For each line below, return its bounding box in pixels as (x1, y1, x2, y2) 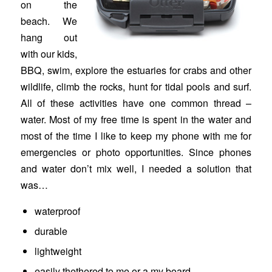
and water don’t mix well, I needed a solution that (20, 161, 252, 175)
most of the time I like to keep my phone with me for (20, 128, 252, 143)
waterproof (34, 204, 80, 219)
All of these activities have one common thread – (20, 95, 252, 110)
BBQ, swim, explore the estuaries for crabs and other (20, 63, 252, 77)
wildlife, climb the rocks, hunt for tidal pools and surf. (20, 79, 252, 93)
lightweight (34, 244, 81, 259)
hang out (20, 30, 78, 44)
